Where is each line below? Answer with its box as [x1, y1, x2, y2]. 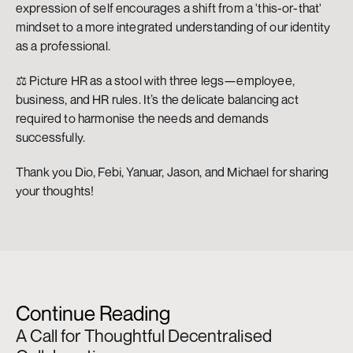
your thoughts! [16, 183, 95, 199]
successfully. [16, 129, 86, 145]
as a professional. [16, 38, 110, 54]
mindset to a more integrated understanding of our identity [16, 19, 331, 35]
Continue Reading [16, 301, 170, 325]
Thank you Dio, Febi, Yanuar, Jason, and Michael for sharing [16, 164, 329, 180]
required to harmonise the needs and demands [16, 110, 269, 126]
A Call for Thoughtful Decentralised [16, 325, 272, 346]
